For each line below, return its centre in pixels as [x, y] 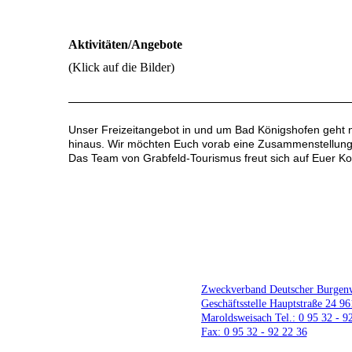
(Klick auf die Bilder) [121, 68]
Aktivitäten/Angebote [125, 44]
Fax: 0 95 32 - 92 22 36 [254, 331]
